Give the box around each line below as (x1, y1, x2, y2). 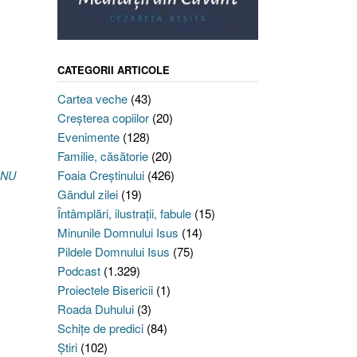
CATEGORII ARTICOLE (57, 62, 170, 78)
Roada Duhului (57, 300, 134, 318)
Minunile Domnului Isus (57, 224, 178, 241)
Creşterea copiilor (57, 109, 149, 127)
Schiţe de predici (57, 320, 143, 337)
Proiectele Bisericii (57, 281, 153, 299)
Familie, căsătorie (57, 147, 148, 165)
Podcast (57, 262, 100, 280)
